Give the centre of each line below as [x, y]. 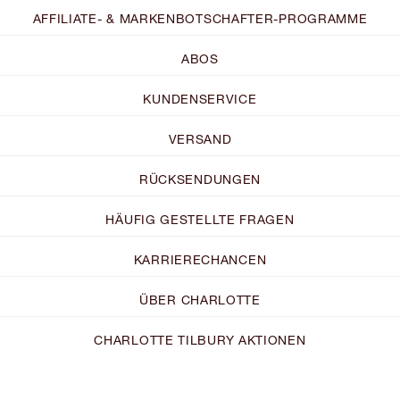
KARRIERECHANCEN [200, 259]
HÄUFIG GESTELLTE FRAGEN [200, 219]
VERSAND [200, 138]
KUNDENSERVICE [200, 98]
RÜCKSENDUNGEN [200, 179]
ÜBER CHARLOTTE [200, 299]
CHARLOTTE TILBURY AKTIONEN [200, 339]
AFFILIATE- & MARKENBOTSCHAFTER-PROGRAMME [200, 18]
